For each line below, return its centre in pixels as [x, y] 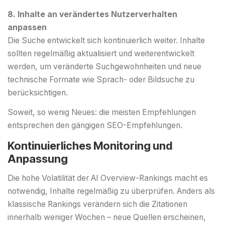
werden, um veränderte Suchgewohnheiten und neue [104, 67]
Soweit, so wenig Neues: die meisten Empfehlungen [102, 113]
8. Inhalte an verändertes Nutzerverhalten [92, 15]
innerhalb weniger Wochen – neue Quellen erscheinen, [107, 217]
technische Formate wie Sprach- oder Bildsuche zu [101, 80]
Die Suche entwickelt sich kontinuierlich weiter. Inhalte [106, 41]
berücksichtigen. [38, 93]
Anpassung [38, 158]
